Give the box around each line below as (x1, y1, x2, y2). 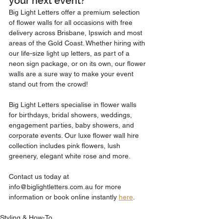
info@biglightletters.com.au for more (9, 183, 123, 191)
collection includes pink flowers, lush (9, 142, 122, 150)
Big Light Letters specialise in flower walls (9, 101, 138, 109)
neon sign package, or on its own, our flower (9, 60, 148, 68)
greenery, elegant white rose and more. (9, 152, 132, 160)
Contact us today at (9, 173, 71, 181)
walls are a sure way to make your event (9, 70, 135, 78)
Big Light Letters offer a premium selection (9, 8, 142, 17)
